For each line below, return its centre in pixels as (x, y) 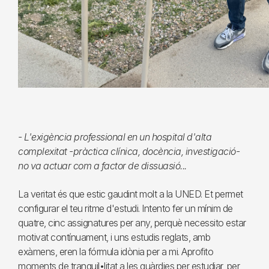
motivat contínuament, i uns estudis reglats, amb (114, 237)
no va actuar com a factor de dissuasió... (102, 166)
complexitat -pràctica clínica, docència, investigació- (129, 152)
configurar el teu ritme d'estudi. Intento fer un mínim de (125, 209)
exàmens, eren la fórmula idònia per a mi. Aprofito (116, 252)
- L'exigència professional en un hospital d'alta (115, 137)
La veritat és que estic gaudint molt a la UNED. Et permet (131, 194)
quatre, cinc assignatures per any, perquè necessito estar (132, 223)
